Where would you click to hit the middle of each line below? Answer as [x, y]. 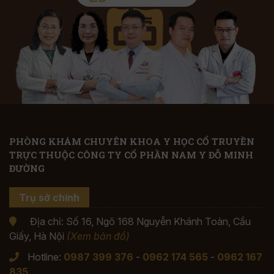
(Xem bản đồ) [98, 236]
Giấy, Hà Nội [38, 236]
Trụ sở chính [49, 197]
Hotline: [46, 257]
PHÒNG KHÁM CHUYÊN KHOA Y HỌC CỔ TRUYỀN [132, 141]
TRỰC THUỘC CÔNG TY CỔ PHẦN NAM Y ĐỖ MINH [131, 154]
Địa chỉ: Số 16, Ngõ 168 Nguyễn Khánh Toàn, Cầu [139, 222]
